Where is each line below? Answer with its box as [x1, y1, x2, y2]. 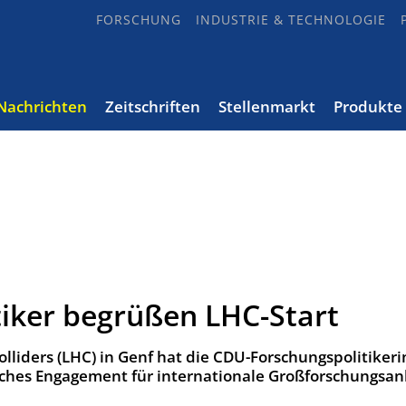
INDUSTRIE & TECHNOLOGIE [196, 11, 386, 28]
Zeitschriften [105, 96, 200, 117]
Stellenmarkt [218, 96, 315, 117]
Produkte [333, 96, 402, 117]
